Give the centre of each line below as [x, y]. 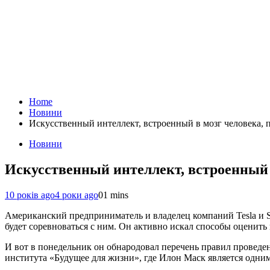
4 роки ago [77, 195]
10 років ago [30, 195]
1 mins [116, 195]
